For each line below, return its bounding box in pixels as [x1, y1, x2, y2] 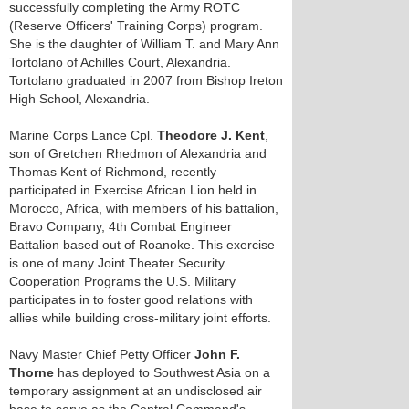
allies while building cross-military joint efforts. [9, 310, 271, 325]
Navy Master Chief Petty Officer [9, 347, 194, 362]
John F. [194, 347, 240, 362]
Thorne [9, 365, 54, 380]
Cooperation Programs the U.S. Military [9, 274, 236, 288]
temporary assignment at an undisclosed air [9, 383, 262, 398]
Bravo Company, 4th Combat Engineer [9, 219, 232, 234]
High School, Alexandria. [9, 91, 150, 106]
